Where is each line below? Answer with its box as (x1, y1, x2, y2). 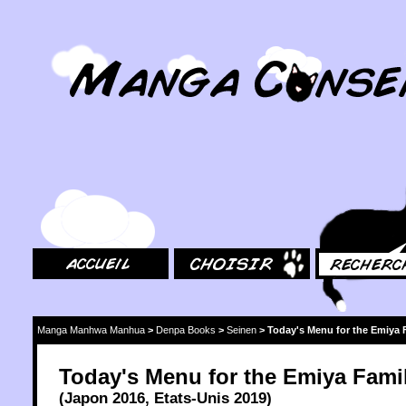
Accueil (33, 156, 69, 169)
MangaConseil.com (33, 32, 131, 44)
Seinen (227, 324, 256, 335)
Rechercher (315, 156, 373, 169)
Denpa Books (156, 324, 216, 335)
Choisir (174, 156, 209, 169)
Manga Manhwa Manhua (37, 324, 145, 335)
